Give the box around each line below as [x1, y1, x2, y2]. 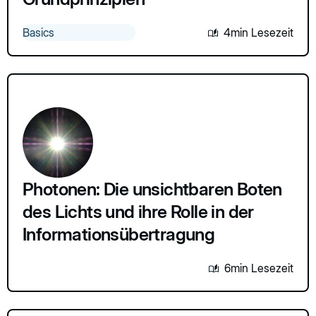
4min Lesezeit [224, 25, 293, 39]
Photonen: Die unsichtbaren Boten [23, 178, 282, 200]
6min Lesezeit [224, 260, 293, 275]
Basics [23, 25, 54, 39]
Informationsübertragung [23, 223, 215, 245]
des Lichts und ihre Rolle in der [23, 200, 254, 222]
